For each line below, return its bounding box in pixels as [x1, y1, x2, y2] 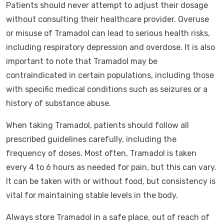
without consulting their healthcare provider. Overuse [6, 14, 209, 24]
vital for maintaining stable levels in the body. [6, 190, 178, 200]
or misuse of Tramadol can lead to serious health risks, [6, 28, 210, 38]
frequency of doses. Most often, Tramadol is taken [6, 148, 196, 158]
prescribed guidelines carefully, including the [6, 134, 176, 144]
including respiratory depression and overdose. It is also [6, 42, 215, 52]
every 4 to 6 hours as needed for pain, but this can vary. [6, 162, 216, 172]
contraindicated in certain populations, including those [6, 70, 214, 80]
